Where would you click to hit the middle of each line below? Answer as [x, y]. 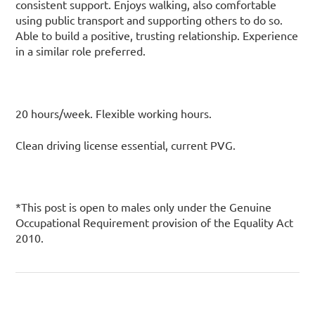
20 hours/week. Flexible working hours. [114, 114]
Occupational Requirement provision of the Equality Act [155, 223]
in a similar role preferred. [81, 51]
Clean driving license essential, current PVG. [126, 144]
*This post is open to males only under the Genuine [144, 207]
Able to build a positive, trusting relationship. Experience [157, 36]
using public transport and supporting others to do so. [149, 20]
